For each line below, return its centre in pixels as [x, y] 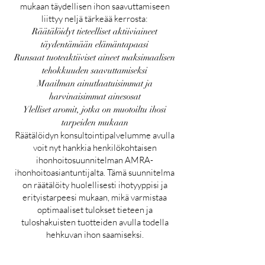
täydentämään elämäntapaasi [95, 44]
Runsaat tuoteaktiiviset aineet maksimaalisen [95, 57]
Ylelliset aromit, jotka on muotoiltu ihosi [95, 109]
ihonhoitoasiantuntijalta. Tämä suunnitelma [95, 172]
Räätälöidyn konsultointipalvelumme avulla [95, 135]
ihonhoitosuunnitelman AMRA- [95, 160]
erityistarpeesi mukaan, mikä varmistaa [95, 197]
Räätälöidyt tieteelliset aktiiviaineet [95, 31]
